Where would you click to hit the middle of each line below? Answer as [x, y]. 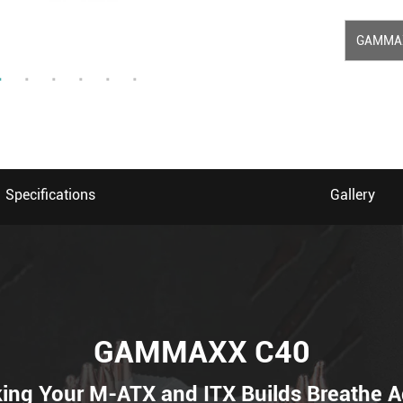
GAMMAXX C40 [201, 351]
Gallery [353, 195]
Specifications [50, 195]
